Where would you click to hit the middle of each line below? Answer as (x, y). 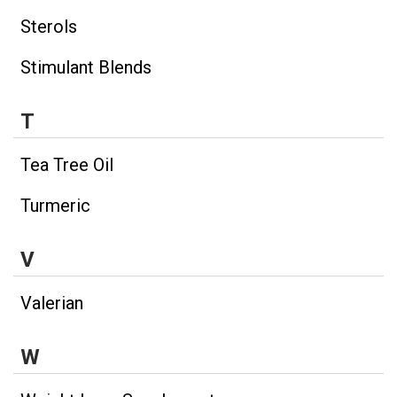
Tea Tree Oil (67, 164)
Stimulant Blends (86, 67)
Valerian (52, 304)
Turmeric (55, 205)
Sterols (49, 26)
